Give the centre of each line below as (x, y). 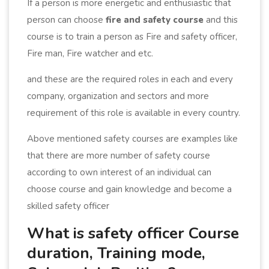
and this (221, 20)
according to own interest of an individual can (119, 172)
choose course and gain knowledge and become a (129, 189)
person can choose (66, 20)
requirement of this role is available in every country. (134, 113)
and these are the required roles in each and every (130, 79)
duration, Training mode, (116, 253)
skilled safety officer (68, 206)
